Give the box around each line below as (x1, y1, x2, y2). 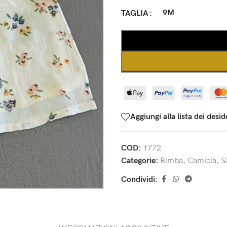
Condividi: (121, 174, 158, 184)
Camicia (187, 156, 216, 166)
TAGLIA (121, 9, 148, 18)
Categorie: (121, 156, 158, 166)
